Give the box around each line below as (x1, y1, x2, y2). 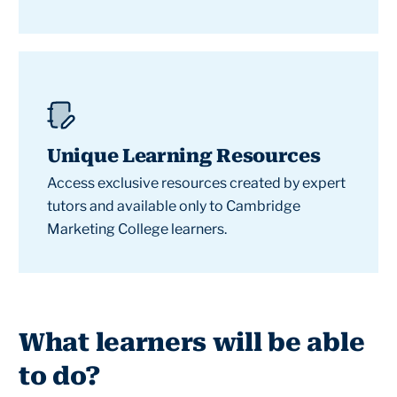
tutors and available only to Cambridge (47, 198, 300, 214)
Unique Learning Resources (47, 145, 321, 167)
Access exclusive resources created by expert (47, 175, 346, 191)
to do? (19, 362, 100, 391)
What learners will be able (19, 328, 365, 357)
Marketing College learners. (47, 221, 227, 237)
